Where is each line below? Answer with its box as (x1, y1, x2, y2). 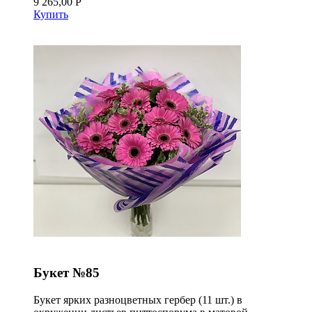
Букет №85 (33, 265, 100, 280)
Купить (33, 8, 68, 21)
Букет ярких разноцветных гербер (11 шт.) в (33, 293, 242, 306)
